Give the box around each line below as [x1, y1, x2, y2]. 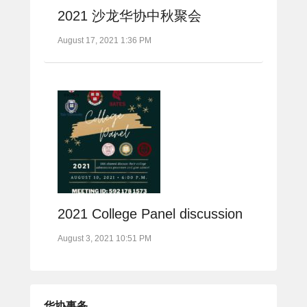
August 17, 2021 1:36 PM [58, 35, 151, 45]
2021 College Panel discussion [58, 206, 243, 221]
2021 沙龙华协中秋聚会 [58, 8, 201, 23]
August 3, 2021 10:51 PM [58, 233, 151, 243]
